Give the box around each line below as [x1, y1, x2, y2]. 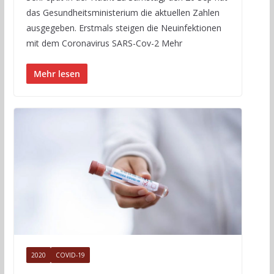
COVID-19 [55, 251, 85, 260]
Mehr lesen [33, 68, 80, 80]
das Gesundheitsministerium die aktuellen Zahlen [26, 7, 220, 19]
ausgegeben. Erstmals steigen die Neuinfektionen [26, 22, 221, 34]
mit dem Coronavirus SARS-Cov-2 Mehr [26, 37, 182, 50]
